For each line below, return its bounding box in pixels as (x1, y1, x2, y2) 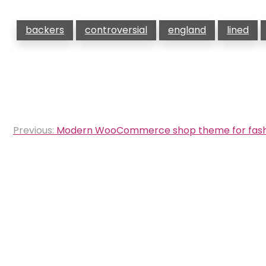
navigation (7, 134, 96, 156)
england (168, 23, 206, 37)
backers (26, 23, 64, 37)
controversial (85, 23, 147, 37)
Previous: (13, 123, 54, 137)
